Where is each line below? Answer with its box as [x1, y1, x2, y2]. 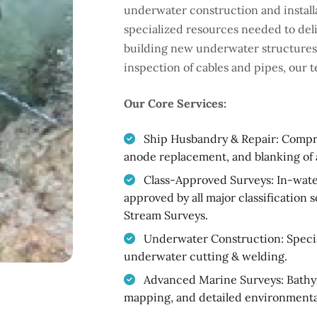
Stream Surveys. [124, 208, 208, 222]
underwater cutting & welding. [124, 249, 287, 263]
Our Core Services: [124, 96, 226, 110]
